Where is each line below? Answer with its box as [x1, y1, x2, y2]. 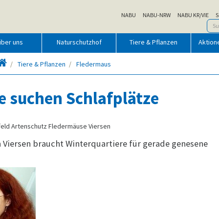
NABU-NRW [143, 11, 171, 19]
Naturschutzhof [56, 38, 102, 47]
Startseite [7, 58, 37, 67]
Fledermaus [76, 60, 111, 69]
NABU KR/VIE [177, 11, 209, 19]
